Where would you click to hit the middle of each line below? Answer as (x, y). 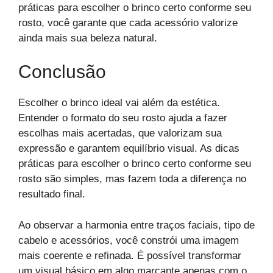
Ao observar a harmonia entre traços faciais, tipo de (136, 225)
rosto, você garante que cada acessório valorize (128, 23)
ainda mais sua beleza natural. (88, 38)
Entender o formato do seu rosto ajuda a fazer (123, 118)
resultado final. (52, 194)
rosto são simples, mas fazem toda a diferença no (132, 179)
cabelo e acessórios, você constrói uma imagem (129, 240)
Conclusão (62, 72)
